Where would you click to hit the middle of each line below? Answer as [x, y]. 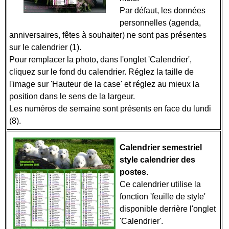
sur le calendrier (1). [46, 47]
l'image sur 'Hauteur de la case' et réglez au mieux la [104, 84]
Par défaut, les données [163, 10]
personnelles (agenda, [160, 23]
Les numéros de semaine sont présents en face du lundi [110, 109]
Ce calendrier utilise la [160, 184]
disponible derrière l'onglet [168, 209]
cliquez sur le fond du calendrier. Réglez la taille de [101, 72]
